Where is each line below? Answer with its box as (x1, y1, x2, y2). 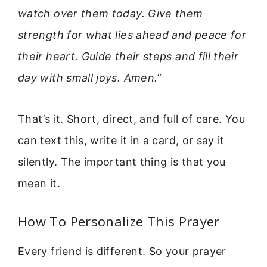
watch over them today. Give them (18, 7, 203, 20)
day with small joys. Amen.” (18, 72, 162, 85)
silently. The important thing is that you (18, 155, 226, 168)
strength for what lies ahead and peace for (18, 29, 247, 42)
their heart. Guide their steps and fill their (18, 50, 239, 63)
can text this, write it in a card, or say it (18, 133, 225, 147)
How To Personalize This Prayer (18, 212, 220, 230)
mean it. (18, 176, 60, 190)
